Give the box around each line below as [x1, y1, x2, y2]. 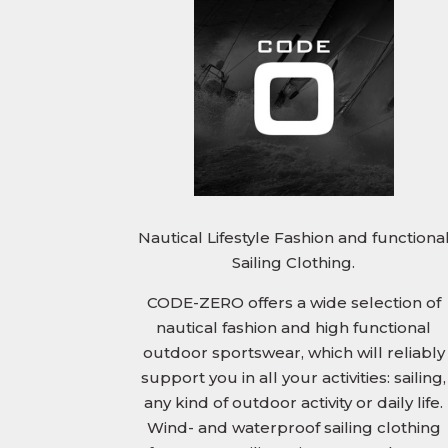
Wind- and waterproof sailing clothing [146, 418, 441, 438]
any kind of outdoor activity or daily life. [144, 393, 444, 413]
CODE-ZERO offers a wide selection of [146, 293, 441, 313]
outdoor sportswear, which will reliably [142, 343, 445, 363]
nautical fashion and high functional [156, 318, 432, 338]
